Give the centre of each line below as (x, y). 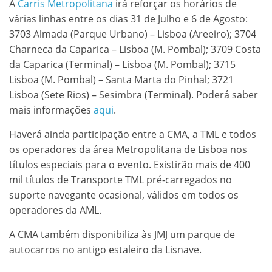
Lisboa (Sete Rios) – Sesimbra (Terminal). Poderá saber (134, 94)
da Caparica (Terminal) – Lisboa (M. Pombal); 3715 (122, 64)
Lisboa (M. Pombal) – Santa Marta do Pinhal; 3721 (121, 79)
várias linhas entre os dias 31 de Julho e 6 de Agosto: (128, 19)
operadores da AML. (55, 210)
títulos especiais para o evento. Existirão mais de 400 (130, 164)
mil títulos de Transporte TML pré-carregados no (121, 179)
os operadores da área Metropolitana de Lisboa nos (128, 149)
